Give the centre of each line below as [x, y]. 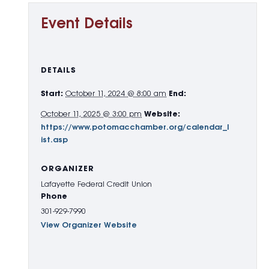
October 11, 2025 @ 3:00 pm [91, 114]
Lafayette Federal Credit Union [96, 184]
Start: [52, 94]
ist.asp [54, 140]
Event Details [87, 24]
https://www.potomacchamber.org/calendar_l [135, 127]
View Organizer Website [89, 225]
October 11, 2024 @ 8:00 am [116, 94]
